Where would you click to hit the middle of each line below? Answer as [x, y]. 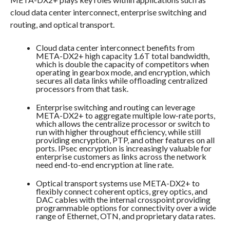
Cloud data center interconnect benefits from [115, 48]
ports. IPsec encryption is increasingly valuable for [123, 148]
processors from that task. [82, 89]
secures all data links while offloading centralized [121, 81]
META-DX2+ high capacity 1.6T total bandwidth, [122, 56]
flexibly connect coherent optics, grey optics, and [121, 191]
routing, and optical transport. [62, 25]
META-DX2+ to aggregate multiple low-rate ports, [125, 116]
